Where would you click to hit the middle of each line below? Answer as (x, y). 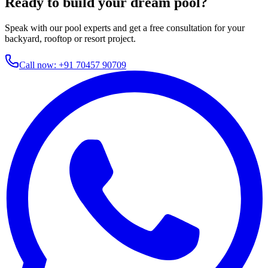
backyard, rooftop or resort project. (70, 38)
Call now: (39, 65)
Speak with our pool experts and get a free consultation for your (125, 28)
